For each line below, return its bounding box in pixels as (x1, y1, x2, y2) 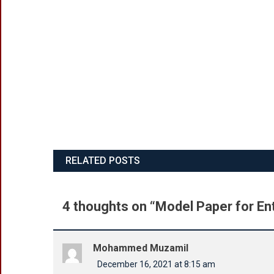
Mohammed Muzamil (93, 242, 188, 254)
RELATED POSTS (65, 155, 140, 166)
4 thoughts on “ (62, 199, 155, 214)
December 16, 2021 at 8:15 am (97, 259, 215, 269)
